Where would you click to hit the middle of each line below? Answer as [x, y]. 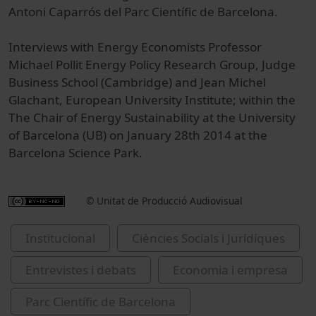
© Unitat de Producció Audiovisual [164, 201]
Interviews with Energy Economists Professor [135, 47]
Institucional [60, 238]
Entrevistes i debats [81, 270]
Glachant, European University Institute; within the [152, 100]
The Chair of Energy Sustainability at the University [152, 118]
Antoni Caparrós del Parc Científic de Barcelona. [143, 12]
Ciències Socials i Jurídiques [208, 238]
